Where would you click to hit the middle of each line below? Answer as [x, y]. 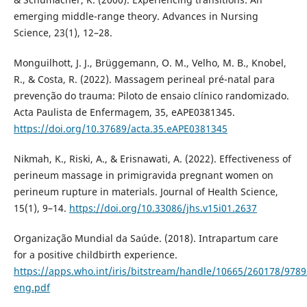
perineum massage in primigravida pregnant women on [143, 175]
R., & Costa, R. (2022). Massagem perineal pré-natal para [144, 79]
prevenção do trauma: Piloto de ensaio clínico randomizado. [151, 95]
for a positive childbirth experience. [95, 254]
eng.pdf [32, 287]
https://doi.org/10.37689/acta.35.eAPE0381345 [120, 128]
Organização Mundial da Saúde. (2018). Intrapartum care [146, 238]
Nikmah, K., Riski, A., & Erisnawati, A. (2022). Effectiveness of [152, 158]
